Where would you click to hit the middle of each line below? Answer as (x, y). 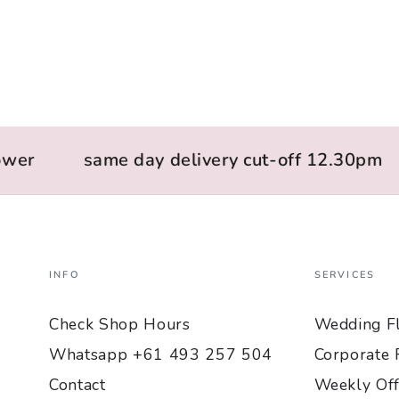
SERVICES (345, 274)
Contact (77, 384)
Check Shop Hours (120, 324)
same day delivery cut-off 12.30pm (218, 159)
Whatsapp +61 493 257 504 (161, 354)
